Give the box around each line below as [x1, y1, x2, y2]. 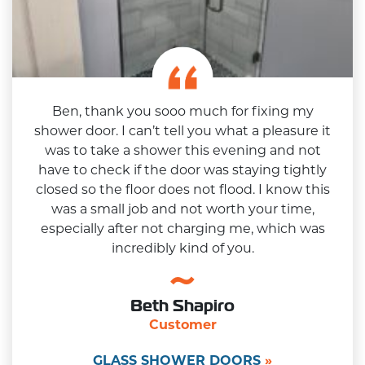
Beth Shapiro [130, 294, 235, 316]
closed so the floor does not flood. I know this [35, 181, 330, 197]
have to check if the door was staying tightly [38, 161, 327, 178]
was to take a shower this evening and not [44, 142, 321, 158]
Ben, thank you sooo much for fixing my [51, 103, 314, 119]
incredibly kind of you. [111, 240, 254, 256]
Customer [148, 316, 217, 332]
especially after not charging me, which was [40, 220, 325, 236]
